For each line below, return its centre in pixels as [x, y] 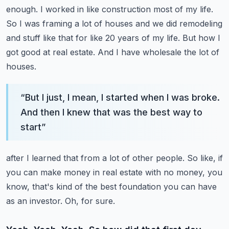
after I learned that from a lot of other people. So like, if [114, 158]
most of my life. [183, 9]
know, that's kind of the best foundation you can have [111, 187]
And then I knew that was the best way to [111, 112]
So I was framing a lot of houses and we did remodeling [114, 24]
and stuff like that [40, 38]
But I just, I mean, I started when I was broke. [122, 97]
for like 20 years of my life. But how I [148, 38]
